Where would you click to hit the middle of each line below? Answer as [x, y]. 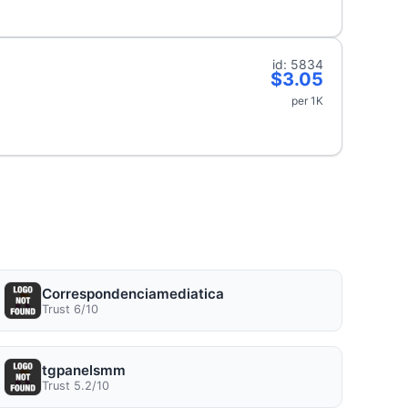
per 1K [307, 100]
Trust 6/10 [70, 309]
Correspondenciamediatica [133, 293]
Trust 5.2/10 [75, 385]
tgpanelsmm [83, 370]
